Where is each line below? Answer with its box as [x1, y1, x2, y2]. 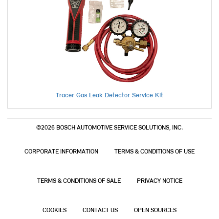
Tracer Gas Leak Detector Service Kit [56, 92, 163, 100]
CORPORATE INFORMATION [24, 149, 98, 155]
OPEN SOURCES [134, 207, 176, 214]
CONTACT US [83, 207, 118, 214]
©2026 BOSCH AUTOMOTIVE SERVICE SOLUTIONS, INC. [36, 125, 183, 131]
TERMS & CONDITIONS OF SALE [37, 178, 121, 185]
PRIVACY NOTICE [136, 178, 182, 185]
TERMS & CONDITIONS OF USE [114, 149, 195, 155]
